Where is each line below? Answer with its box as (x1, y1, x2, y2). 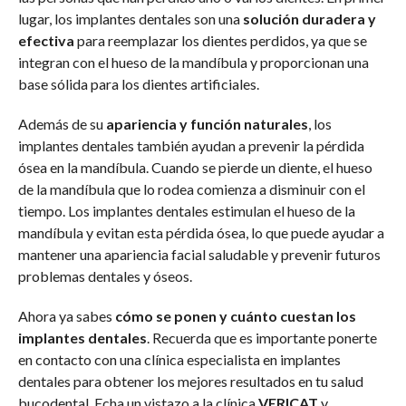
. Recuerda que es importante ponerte (146, 329, 377, 347)
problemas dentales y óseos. (17, 267, 192, 285)
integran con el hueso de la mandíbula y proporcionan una (17, 53, 369, 72)
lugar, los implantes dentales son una (17, 10, 240, 28)
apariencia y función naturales (102, 115, 308, 133)
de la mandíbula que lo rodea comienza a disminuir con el (17, 180, 365, 198)
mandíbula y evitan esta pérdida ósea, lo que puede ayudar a (17, 224, 384, 242)
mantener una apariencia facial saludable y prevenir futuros (17, 246, 381, 264)
